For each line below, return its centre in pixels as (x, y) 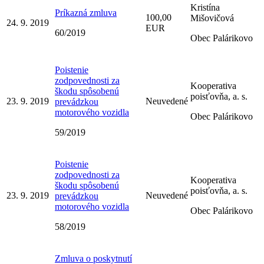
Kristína (205, 7)
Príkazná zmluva (86, 12)
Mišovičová (212, 18)
